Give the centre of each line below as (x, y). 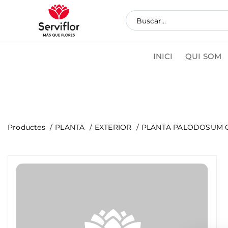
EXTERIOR (113, 127)
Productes (26, 127)
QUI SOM (203, 56)
